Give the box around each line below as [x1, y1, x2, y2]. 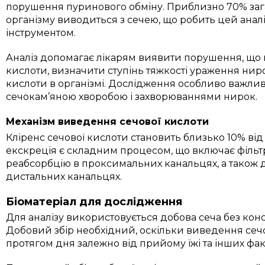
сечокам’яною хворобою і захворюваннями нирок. [6, 91, 258, 102]
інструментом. [6, 27, 76, 38]
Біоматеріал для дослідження [6, 195, 183, 208]
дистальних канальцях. [6, 170, 122, 182]
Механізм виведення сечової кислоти [6, 115, 209, 127]
